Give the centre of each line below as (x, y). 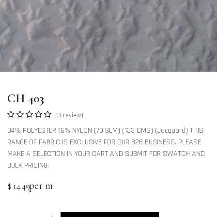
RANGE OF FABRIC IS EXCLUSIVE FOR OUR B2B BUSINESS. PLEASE (104, 142)
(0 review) (69, 116)
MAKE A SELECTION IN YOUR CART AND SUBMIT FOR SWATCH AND (106, 154)
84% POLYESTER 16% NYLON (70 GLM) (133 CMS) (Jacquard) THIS (105, 131)
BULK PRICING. (28, 166)
